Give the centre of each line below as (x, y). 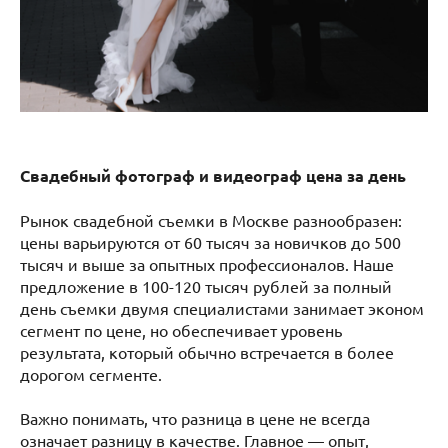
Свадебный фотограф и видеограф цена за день (213, 175)
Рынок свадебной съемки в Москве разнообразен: (211, 219)
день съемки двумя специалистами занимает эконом (222, 307)
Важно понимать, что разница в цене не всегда (195, 417)
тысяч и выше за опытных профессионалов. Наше (207, 263)
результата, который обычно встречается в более (207, 351)
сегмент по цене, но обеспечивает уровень (181, 329)
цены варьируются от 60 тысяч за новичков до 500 (210, 241)
